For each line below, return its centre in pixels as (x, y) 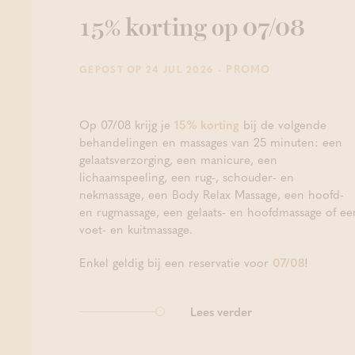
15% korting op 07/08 (192, 29)
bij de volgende (283, 125)
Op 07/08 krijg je (127, 125)
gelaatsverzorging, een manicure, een (178, 160)
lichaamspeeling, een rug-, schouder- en (187, 177)
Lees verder (221, 312)
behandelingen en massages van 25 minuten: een (211, 142)
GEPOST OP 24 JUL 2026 (147, 69)
